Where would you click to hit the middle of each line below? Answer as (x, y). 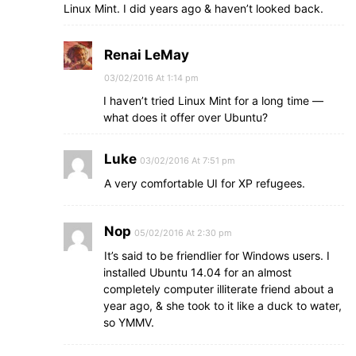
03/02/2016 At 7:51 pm (188, 161)
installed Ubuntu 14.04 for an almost (197, 272)
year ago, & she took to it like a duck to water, (222, 306)
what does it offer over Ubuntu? (186, 117)
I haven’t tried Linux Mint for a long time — (213, 101)
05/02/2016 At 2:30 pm (183, 233)
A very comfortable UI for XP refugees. (205, 183)
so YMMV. (129, 322)
